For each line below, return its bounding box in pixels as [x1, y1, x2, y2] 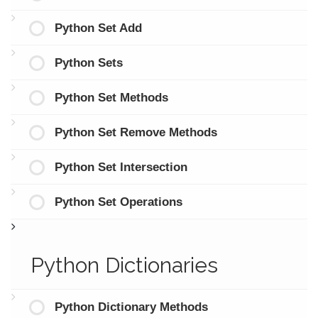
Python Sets [54, 55, 123, 70]
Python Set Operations [54, 194, 182, 209]
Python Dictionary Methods [54, 300, 208, 314]
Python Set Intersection [54, 160, 187, 174]
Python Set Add [54, 21, 142, 35]
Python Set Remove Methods [54, 125, 217, 139]
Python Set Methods [54, 90, 168, 104]
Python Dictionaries [30, 252, 218, 278]
